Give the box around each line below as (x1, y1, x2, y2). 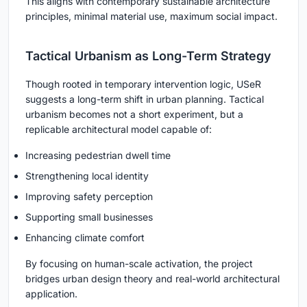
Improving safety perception (25, 190, 153, 202)
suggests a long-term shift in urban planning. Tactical (25, 93, 264, 105)
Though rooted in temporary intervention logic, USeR (25, 77, 261, 90)
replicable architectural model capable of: (25, 123, 212, 135)
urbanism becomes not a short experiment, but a (25, 108, 243, 120)
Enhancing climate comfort (25, 231, 145, 243)
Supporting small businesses (25, 210, 153, 223)
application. (25, 287, 77, 299)
